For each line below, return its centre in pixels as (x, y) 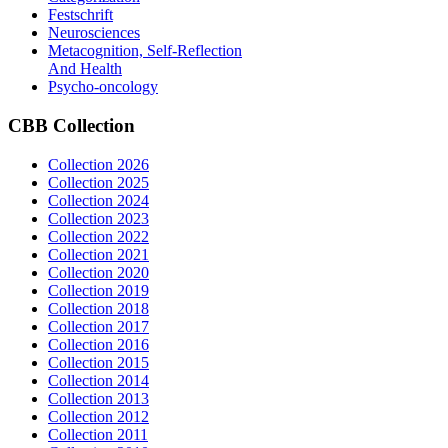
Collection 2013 (98, 398)
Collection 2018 (98, 308)
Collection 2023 (98, 218)
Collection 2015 (98, 362)
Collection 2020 (98, 272)
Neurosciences (94, 33)
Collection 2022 (98, 236)
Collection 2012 (98, 416)
